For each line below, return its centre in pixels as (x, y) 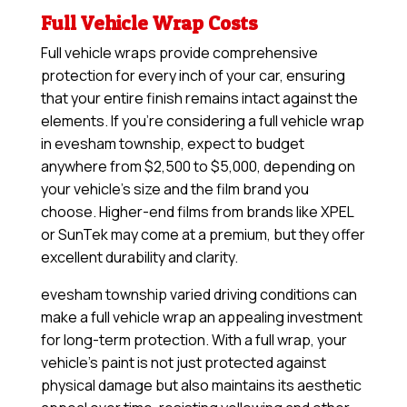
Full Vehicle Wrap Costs (149, 23)
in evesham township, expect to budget (172, 144)
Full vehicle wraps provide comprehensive (179, 53)
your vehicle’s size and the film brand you (174, 189)
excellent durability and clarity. (139, 258)
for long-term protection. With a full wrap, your (194, 340)
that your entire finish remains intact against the (199, 99)
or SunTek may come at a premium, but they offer (203, 235)
